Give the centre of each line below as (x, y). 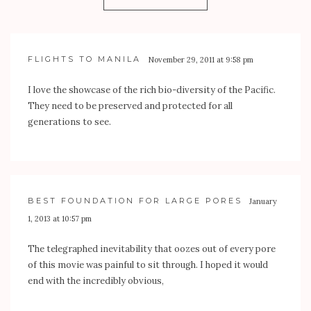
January (263, 202)
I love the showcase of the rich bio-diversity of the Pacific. (152, 90)
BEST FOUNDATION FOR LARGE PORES (135, 201)
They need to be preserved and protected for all (130, 106)
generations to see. (69, 122)
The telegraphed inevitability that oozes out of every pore (152, 249)
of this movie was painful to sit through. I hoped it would (148, 265)
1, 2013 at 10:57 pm (60, 219)
